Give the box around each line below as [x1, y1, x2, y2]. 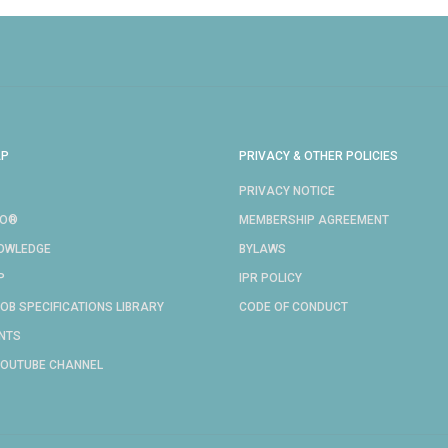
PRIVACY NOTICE [239, 184, 335, 198]
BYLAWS [239, 242, 286, 256]
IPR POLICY [239, 271, 302, 285]
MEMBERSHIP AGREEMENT [239, 213, 389, 227]
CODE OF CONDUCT [239, 300, 348, 314]
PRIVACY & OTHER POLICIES [239, 149, 398, 163]
